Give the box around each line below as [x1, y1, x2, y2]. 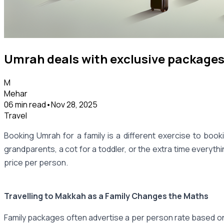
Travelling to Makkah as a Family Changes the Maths [4, 190, 208, 201]
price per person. [4, 156, 68, 168]
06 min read [4, 98, 46, 110]
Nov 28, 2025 [51, 98, 97, 110]
